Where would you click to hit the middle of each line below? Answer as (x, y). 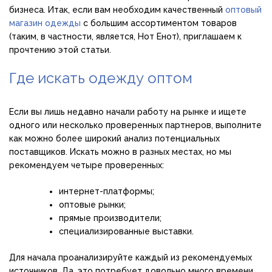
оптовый (243, 9)
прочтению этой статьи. (60, 49)
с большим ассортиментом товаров (159, 23)
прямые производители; (110, 218)
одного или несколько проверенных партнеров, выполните (135, 125)
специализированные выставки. (126, 231)
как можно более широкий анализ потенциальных (114, 138)
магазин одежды (45, 23)
